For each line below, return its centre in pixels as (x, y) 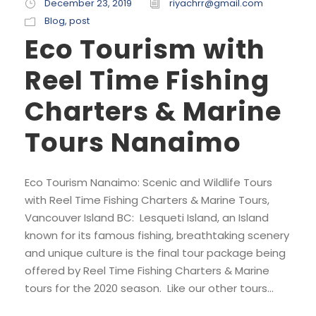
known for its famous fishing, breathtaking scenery (157, 236)
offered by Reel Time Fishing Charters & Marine (147, 271)
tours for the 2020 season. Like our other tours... (149, 288)
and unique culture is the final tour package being (155, 253)
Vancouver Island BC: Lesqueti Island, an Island (147, 218)
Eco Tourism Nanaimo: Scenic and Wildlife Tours (148, 183)
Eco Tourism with (145, 50)
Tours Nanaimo (133, 143)
